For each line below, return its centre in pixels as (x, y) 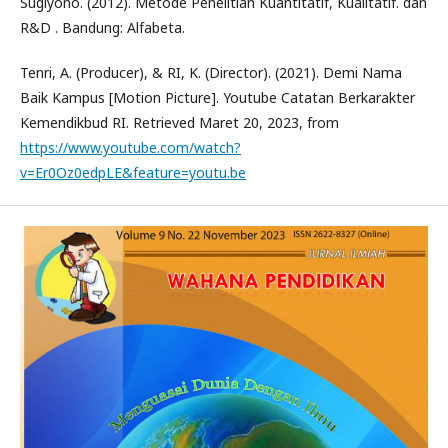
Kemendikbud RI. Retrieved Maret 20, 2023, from (179, 122)
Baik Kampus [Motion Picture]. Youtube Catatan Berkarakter (217, 97)
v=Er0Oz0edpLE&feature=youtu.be (133, 172)
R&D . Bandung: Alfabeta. (102, 27)
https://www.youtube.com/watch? (130, 147)
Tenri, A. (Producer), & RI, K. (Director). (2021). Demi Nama (211, 72)
